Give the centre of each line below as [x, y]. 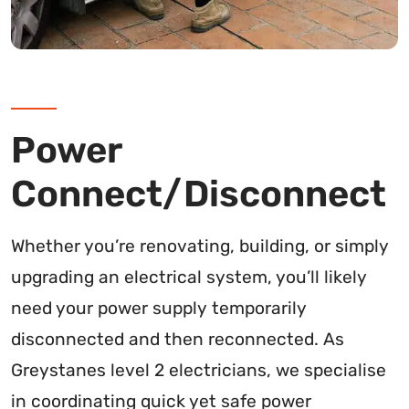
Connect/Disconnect [199, 194]
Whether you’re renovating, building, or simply [200, 246]
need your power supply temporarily [159, 308]
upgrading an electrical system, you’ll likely [189, 277]
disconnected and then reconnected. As [178, 339]
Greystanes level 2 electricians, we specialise [199, 370]
